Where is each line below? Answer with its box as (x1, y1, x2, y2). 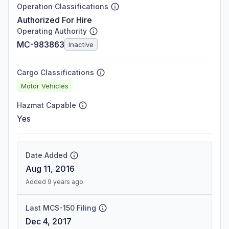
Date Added (26, 151, 67, 159)
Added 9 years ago (26, 178, 83, 186)
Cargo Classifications (17, 68, 94, 77)
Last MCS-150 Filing (26, 203, 96, 212)
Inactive (68, 40, 94, 49)
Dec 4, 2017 (26, 216, 72, 226)
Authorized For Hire (17, 15, 92, 25)
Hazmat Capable (17, 101, 76, 109)
